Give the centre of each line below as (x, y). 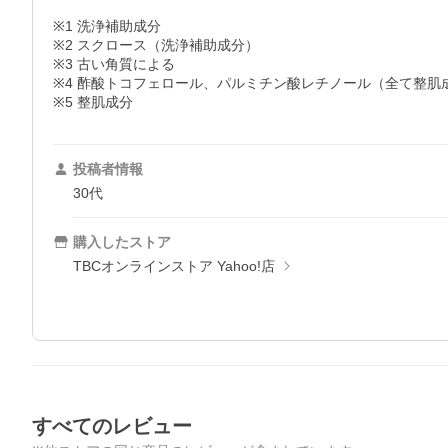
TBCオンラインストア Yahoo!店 (174, 266)
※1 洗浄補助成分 (107, 26)
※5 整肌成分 (93, 102)
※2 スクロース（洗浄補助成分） (156, 45)
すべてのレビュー (112, 426)
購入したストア (122, 242)
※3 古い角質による (114, 64)
